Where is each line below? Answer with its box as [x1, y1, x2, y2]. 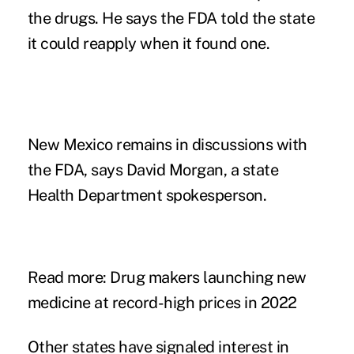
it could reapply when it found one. [27, 34, 270, 54]
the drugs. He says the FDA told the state [27, 9, 315, 28]
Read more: [27, 268, 111, 288]
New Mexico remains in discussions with [27, 135, 307, 155]
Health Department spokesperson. [27, 186, 267, 205]
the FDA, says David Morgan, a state [27, 160, 279, 180]
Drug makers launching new [110, 268, 307, 288]
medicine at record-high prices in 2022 [27, 293, 297, 313]
